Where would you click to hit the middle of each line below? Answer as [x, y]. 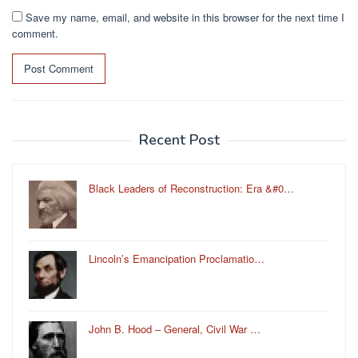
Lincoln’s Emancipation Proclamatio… [177, 258]
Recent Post [179, 139]
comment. [35, 33]
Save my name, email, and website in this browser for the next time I [185, 17]
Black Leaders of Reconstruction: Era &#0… [191, 188]
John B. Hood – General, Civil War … [175, 328]
